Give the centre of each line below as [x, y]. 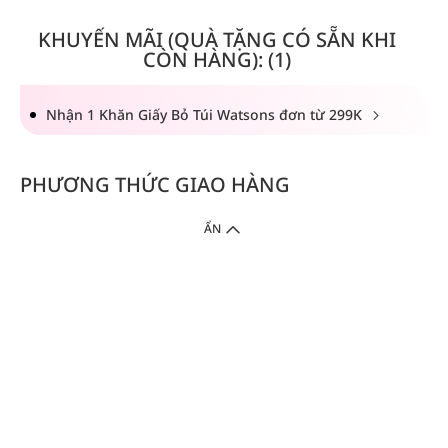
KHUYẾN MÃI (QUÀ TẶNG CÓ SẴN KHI [216, 39]
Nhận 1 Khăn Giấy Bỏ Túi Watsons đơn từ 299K [206, 114]
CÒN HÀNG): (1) [216, 59]
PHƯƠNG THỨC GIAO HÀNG [155, 184]
